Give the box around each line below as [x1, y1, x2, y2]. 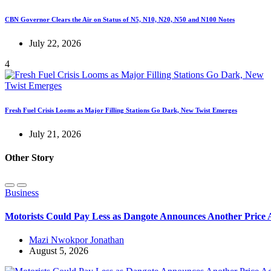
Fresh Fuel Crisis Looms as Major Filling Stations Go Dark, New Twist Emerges [5, 106, 237, 114]
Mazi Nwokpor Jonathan [29, 235, 124, 246]
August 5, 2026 [29, 246, 88, 256]
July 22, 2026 [29, 38, 81, 49]
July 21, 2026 [29, 128, 81, 139]
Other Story [5, 152, 54, 163]
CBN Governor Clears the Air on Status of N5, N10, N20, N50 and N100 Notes [5, 16, 235, 24]
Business [5, 187, 39, 198]
